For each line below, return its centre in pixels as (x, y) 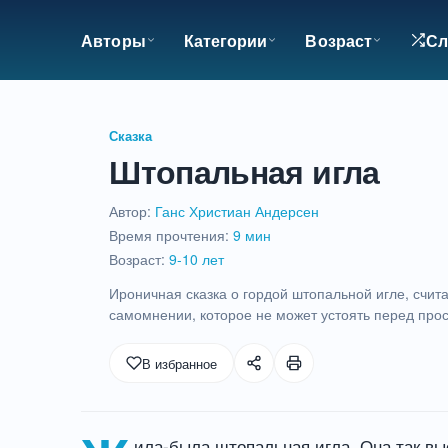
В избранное (180, 363)
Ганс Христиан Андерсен (237, 211)
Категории (225, 40)
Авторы (113, 40)
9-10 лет (197, 259)
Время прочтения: (171, 235)
